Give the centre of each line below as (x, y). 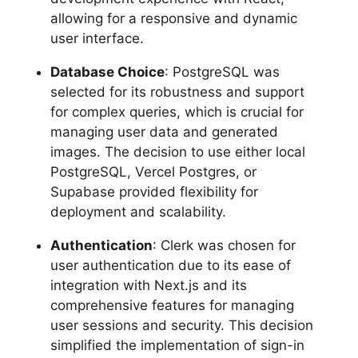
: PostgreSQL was (222, 72)
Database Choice (107, 72)
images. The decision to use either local (177, 151)
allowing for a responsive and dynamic (173, 18)
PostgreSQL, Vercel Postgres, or (153, 171)
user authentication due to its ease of (170, 265)
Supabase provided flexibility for (154, 191)
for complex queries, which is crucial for (177, 111)
